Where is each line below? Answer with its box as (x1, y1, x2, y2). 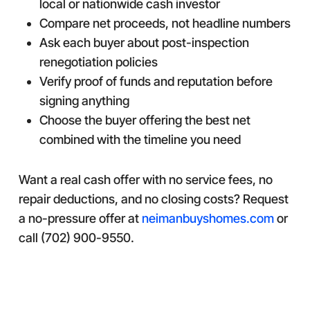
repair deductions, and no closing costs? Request (18, 192, 289, 206)
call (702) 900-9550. (18, 230, 134, 245)
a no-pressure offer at (18, 211, 142, 226)
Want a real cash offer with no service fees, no (18, 172, 273, 187)
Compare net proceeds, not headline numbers (39, 16, 291, 30)
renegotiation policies (39, 55, 158, 69)
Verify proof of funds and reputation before (39, 74, 273, 89)
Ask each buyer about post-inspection (39, 35, 249, 50)
